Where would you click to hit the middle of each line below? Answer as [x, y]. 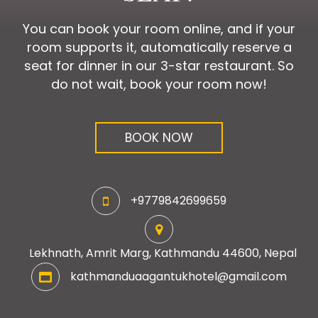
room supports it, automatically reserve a [159, 47]
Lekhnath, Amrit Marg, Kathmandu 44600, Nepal [163, 253]
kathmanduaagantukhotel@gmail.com [179, 276]
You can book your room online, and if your [159, 29]
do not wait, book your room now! [159, 84]
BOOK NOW [159, 138]
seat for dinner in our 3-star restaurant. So [159, 66]
